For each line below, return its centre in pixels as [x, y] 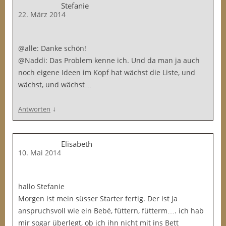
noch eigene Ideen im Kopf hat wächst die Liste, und [107, 72]
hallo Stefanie [41, 186]
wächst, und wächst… [55, 84]
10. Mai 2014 [40, 153]
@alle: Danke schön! [52, 48]
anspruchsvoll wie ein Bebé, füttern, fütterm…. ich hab [111, 211]
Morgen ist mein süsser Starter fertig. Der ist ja [98, 199]
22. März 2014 [42, 14]
